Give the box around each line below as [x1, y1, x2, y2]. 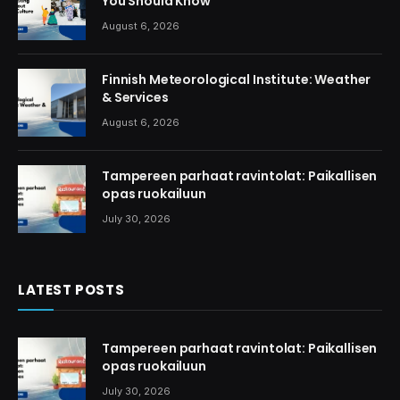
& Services [102, 88, 169, 107]
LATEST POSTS [18, 280, 125, 300]
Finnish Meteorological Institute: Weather [102, 71, 371, 89]
